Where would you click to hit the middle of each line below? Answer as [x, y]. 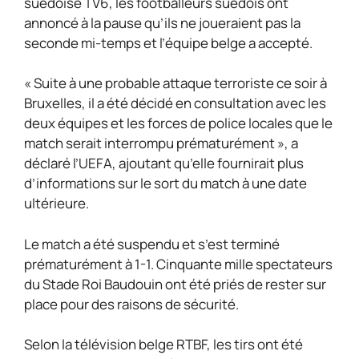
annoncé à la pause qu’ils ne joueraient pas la [162, 22]
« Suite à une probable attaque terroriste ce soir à [175, 83]
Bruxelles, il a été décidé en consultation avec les [175, 103]
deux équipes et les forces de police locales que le [178, 123]
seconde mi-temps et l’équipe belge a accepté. [168, 42]
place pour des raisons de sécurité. [131, 304]
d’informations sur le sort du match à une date [165, 183]
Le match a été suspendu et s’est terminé [152, 244]
